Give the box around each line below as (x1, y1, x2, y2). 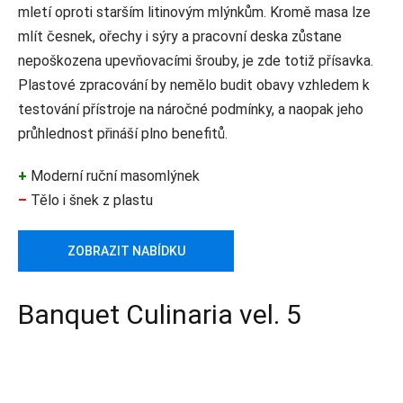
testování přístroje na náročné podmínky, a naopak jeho (18, 101, 363, 119)
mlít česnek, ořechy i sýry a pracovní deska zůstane (18, 28, 342, 46)
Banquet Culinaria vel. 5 (18, 299, 301, 331)
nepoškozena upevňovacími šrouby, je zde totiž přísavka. (18, 52, 373, 70)
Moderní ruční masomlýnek (27, 167, 200, 185)
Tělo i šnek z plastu (27, 192, 153, 210)
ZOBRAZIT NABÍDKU (67, 244, 185, 259)
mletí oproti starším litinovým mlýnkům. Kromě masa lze (18, 4, 371, 22)
